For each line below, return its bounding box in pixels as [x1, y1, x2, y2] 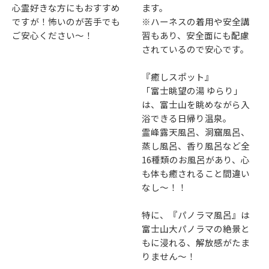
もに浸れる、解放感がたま [142, 235, 250, 249]
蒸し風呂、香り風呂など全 [142, 139, 250, 152]
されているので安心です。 [142, 42, 250, 55]
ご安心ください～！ [12, 28, 93, 41]
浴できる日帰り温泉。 [142, 111, 232, 124]
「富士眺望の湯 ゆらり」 [142, 83, 243, 97]
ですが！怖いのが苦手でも [12, 14, 120, 28]
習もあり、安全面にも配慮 [142, 28, 250, 41]
